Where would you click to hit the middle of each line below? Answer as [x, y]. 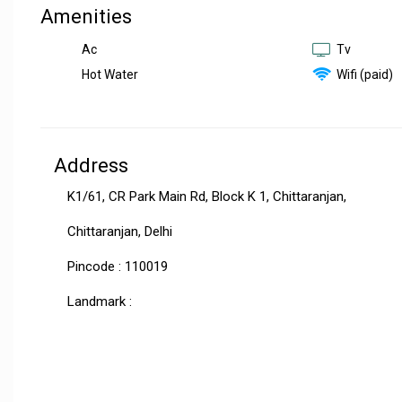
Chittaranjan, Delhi [120, 232]
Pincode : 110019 [118, 267]
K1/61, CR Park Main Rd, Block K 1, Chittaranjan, [207, 197]
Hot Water [107, 74]
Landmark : [100, 301]
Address [91, 166]
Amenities [86, 17]
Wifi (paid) [363, 74]
